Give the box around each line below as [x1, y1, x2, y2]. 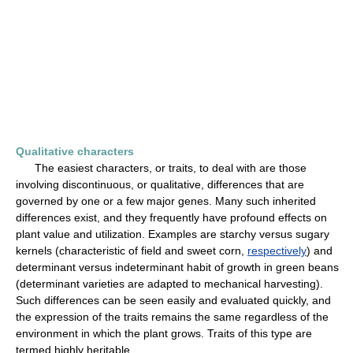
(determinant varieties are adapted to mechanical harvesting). [16, 277, 323, 290]
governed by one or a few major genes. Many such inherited [16, 195, 316, 207]
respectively [247, 244, 307, 257]
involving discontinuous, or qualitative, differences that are [16, 178, 304, 191]
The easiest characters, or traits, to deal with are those [16, 162, 307, 174]
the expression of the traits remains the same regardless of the [16, 310, 329, 323]
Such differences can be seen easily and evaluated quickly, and [16, 294, 331, 307]
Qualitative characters [16, 145, 134, 158]
